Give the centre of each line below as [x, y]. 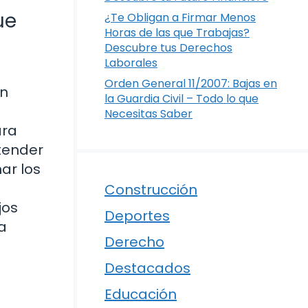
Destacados [147, 268]
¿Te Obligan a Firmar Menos [180, 17]
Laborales [131, 63]
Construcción [151, 189]
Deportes [137, 216]
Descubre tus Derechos [168, 47]
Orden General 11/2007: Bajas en [191, 83]
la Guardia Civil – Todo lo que [181, 98]
